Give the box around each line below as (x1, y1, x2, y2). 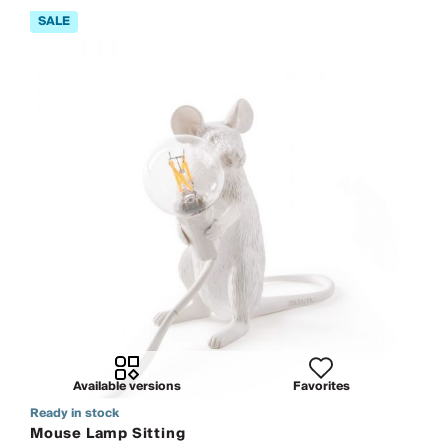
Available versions (73, 375, 181, 397)
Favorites (292, 375, 350, 397)
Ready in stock (30, 402, 119, 424)
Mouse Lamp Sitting (30, 421, 186, 446)
